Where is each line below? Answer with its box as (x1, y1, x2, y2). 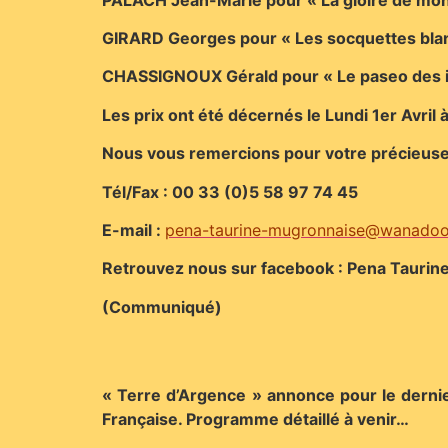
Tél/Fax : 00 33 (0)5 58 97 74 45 (102, 181, 358, 202)
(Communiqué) (102, 296, 222, 317)
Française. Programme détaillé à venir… (102, 409, 409, 430)
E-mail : (102, 219, 165, 240)
